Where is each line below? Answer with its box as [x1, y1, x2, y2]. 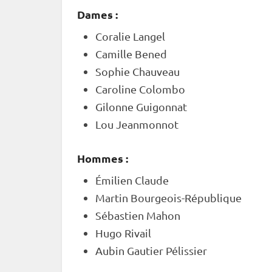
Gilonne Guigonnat [95, 100, 187, 113]
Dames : [77, 7, 118, 21]
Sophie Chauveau [95, 65, 180, 78]
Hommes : [77, 151, 128, 165]
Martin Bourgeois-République [95, 191, 242, 204]
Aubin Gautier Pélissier [95, 244, 207, 257]
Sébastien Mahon [95, 209, 180, 222]
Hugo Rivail [95, 226, 151, 239]
